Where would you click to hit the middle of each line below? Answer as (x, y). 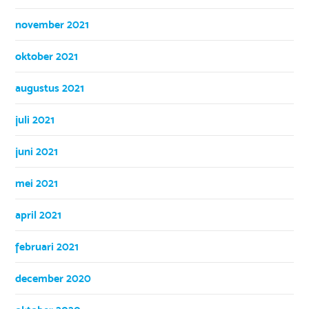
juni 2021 (37, 151)
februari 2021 (47, 246)
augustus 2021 (50, 88)
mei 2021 (37, 183)
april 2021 (39, 215)
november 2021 (52, 24)
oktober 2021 (47, 56)
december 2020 (53, 278)
